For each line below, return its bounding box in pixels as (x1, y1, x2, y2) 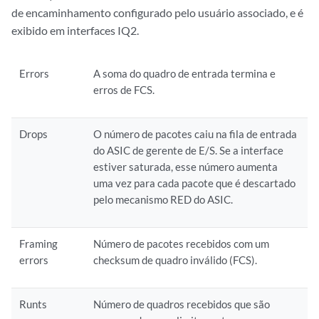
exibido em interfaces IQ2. (11, 23, 139, 37)
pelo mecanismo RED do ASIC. (93, 193, 234, 206)
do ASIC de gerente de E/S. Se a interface (93, 144, 284, 157)
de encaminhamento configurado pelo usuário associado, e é (11, 6, 303, 19)
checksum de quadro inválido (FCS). (93, 253, 258, 266)
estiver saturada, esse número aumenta (93, 160, 278, 173)
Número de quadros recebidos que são (93, 298, 271, 310)
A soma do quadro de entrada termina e (93, 67, 276, 80)
